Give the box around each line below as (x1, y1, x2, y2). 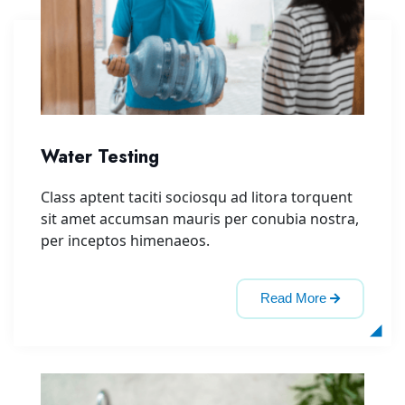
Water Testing (41, 144, 159, 171)
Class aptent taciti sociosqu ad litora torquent (41, 187, 353, 208)
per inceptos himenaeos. (41, 231, 210, 251)
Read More (260, 290, 326, 306)
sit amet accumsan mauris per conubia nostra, (41, 209, 359, 230)
